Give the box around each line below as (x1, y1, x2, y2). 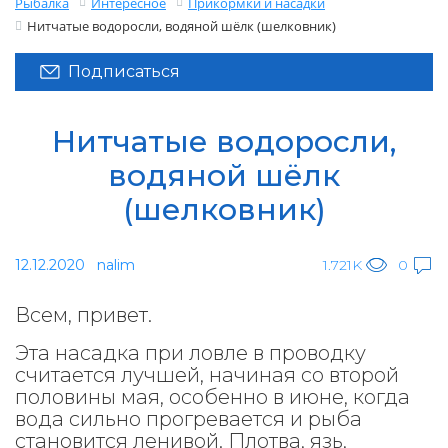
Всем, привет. (15, 303, 152, 327)
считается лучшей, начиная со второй (15, 363, 399, 387)
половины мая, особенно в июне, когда (15, 385, 410, 409)
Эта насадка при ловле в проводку (15, 341, 366, 365)
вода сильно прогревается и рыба (15, 407, 362, 431)
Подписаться (68, 62, 180, 81)
